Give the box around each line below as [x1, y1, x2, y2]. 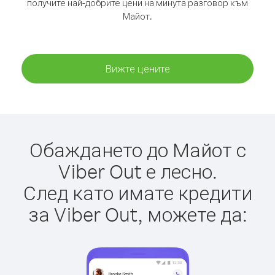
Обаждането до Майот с [29, 137, 246, 162]
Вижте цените [105, 62, 170, 75]
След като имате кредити [23, 180, 252, 205]
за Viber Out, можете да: [28, 201, 247, 227]
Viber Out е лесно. [58, 158, 217, 184]
